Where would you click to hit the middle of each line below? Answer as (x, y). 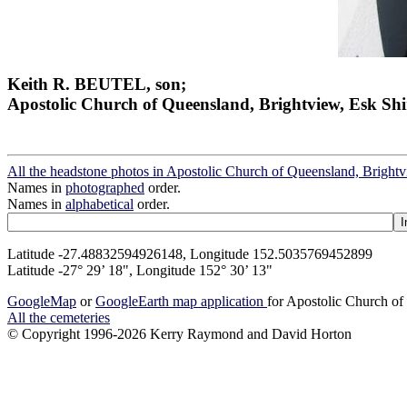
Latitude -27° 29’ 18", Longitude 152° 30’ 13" (140, 271)
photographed (105, 188)
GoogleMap (42, 302)
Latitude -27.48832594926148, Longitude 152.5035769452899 (190, 254)
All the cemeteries (59, 318)
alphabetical (99, 204)
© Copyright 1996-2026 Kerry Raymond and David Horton (179, 334)
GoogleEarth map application (181, 302)
